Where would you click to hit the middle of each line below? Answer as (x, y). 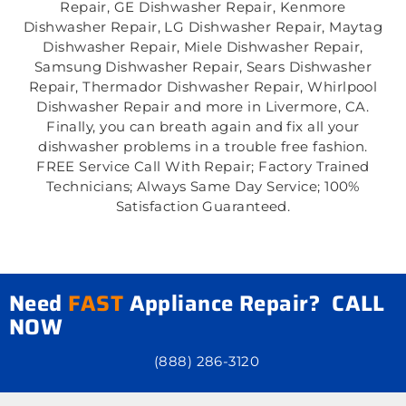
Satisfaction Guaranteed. (203, 207)
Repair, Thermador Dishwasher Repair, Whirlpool (203, 87)
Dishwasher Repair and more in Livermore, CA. (203, 107)
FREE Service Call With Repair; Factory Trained (203, 167)
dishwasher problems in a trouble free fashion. (203, 147)
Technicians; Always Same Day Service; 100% (203, 187)
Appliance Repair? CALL (254, 303)
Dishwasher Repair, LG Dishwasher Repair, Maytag (203, 27)
